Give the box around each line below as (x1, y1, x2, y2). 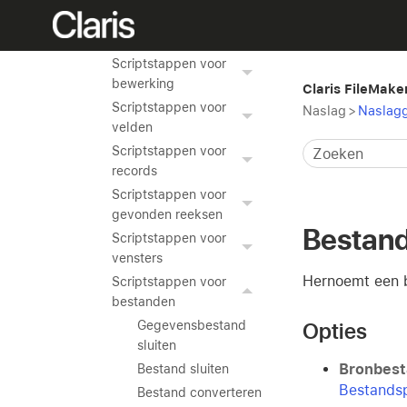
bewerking (112, 76, 174, 91)
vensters (112, 251, 163, 265)
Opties (303, 317, 367, 344)
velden (112, 120, 153, 134)
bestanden (112, 294, 175, 309)
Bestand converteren (137, 385, 262, 400)
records (112, 164, 157, 178)
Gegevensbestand (137, 318, 246, 333)
